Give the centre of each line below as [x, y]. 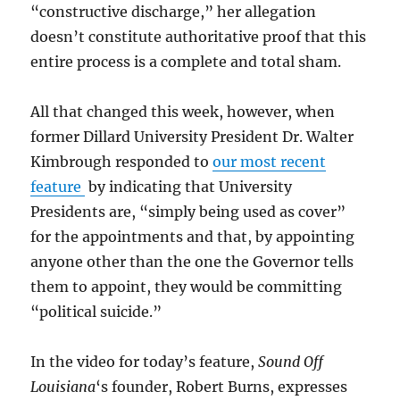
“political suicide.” [96, 311]
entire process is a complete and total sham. [186, 61]
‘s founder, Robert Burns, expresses [222, 386]
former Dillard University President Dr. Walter [192, 136]
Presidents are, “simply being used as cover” [188, 211]
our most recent [270, 161]
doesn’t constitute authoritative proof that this [199, 36]
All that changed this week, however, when [183, 111]
